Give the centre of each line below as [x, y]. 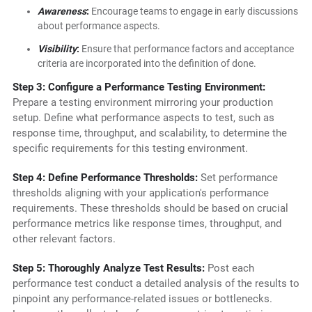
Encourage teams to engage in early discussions [193, 11]
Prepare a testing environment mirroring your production [142, 103]
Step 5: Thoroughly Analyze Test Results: [108, 268]
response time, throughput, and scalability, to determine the [149, 133]
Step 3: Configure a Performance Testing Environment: [139, 87]
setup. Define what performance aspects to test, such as [143, 118]
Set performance [237, 178]
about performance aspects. [99, 26]
